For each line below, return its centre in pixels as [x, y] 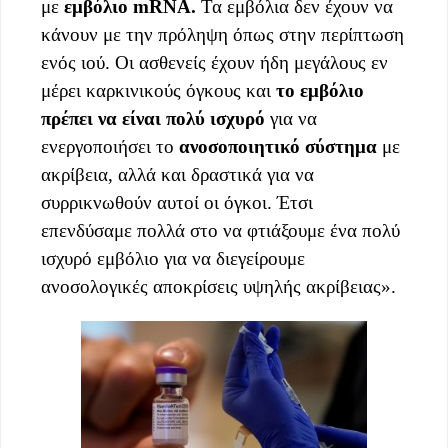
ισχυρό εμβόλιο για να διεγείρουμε [173, 259]
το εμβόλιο [320, 91]
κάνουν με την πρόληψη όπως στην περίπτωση [222, 35]
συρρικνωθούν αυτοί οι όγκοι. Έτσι [177, 203]
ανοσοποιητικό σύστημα [280, 147]
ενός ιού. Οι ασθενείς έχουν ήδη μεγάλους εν [214, 63]
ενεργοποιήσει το [110, 147]
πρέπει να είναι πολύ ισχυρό [153, 119]
